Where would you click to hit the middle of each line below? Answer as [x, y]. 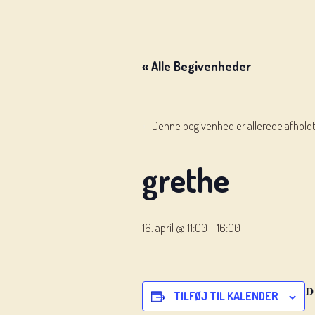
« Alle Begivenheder [197, 66]
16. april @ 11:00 [175, 227]
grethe [186, 180]
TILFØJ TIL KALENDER [226, 296]
